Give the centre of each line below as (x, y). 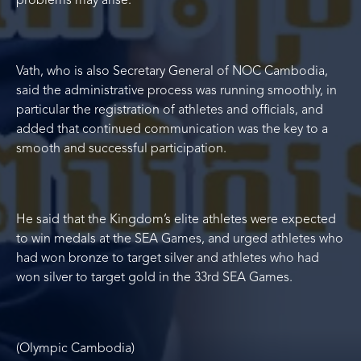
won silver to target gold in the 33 (112, 278)
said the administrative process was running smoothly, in (176, 91)
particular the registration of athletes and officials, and (170, 111)
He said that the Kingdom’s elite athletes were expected (176, 220)
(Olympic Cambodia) (75, 349)
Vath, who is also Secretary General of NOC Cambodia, (172, 72)
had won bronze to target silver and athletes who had (168, 259)
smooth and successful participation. (121, 149)
